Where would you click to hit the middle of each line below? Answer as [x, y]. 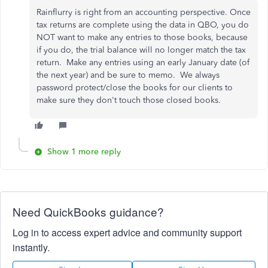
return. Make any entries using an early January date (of [143, 62]
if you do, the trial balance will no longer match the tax [141, 50]
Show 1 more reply [84, 151]
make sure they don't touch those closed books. [129, 100]
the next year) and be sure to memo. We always [128, 75]
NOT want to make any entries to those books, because [142, 37]
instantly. [31, 247]
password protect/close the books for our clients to [135, 87]
